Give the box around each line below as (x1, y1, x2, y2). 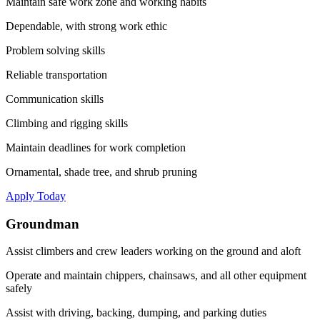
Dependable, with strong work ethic (6, 19, 167, 32)
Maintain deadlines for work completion (6, 141, 186, 154)
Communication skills (6, 92, 104, 105)
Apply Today (6, 189, 66, 202)
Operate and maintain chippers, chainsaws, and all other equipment (6, 269, 306, 282)
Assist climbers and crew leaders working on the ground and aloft (6, 245, 301, 258)
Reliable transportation (6, 68, 107, 81)
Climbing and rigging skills (6, 116, 128, 129)
